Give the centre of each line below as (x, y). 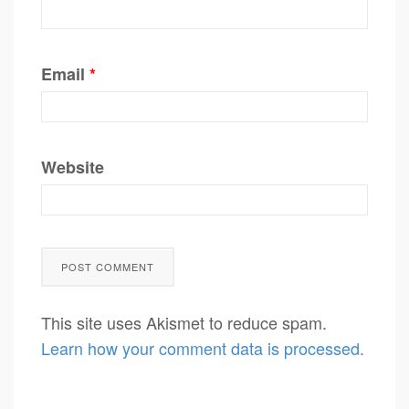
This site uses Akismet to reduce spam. (184, 322)
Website (73, 167)
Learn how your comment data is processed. (203, 348)
